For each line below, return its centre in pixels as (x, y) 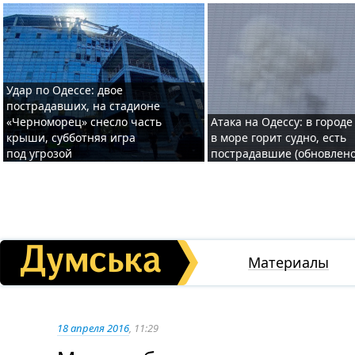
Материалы (288, 262)
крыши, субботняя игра (71, 137)
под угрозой (39, 153)
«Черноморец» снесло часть (84, 122)
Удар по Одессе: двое (65, 90)
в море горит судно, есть (279, 137)
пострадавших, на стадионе (83, 106)
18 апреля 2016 (93, 328)
